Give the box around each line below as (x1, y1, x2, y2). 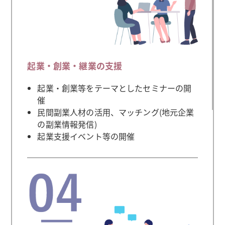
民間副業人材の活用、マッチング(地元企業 (37, 105, 194, 118)
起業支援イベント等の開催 (37, 130, 135, 142)
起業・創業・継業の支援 (27, 59, 123, 72)
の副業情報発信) (37, 118, 97, 130)
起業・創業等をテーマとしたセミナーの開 (37, 81, 192, 94)
